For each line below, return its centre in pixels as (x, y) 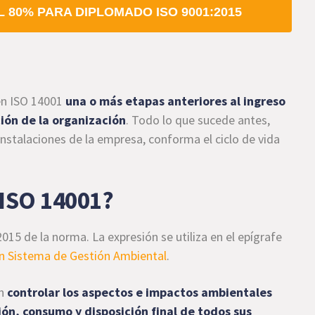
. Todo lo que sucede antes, (198, 120)
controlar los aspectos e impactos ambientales (140, 292)
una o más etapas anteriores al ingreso (176, 101)
